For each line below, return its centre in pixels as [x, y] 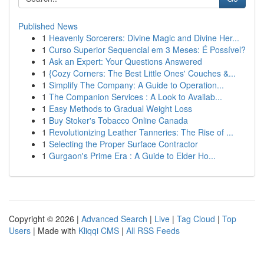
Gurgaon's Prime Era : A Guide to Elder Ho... [132, 156]
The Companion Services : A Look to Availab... [136, 97]
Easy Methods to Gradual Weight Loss [121, 108]
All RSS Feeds [153, 230]
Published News [48, 26]
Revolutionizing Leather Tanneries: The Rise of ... [141, 132]
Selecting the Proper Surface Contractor [123, 144]
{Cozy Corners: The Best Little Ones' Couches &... [142, 73]
